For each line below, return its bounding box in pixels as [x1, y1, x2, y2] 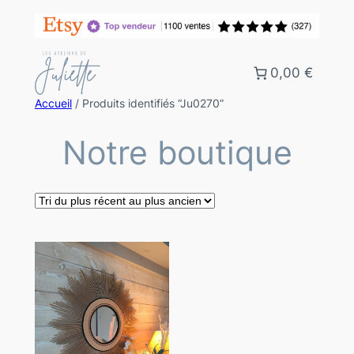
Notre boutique [62, 132, 292, 172]
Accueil [34, 96, 72, 110]
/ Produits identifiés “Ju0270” [71, 96, 224, 110]
